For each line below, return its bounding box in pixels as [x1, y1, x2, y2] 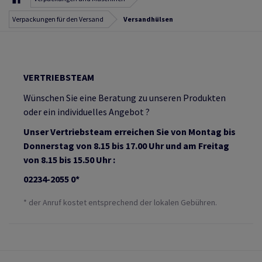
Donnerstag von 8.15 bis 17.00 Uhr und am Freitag [23, 139, 229, 151]
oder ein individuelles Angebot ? [23, 105, 150, 118]
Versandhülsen [123, 14, 173, 23]
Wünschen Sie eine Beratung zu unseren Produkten [23, 91, 226, 104]
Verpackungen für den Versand [12, 14, 104, 23]
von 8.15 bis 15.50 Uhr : [23, 153, 115, 166]
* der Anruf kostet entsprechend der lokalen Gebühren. [23, 196, 217, 208]
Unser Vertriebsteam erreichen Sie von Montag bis [23, 125, 236, 137]
